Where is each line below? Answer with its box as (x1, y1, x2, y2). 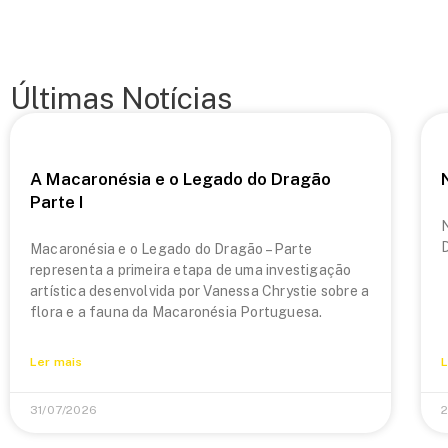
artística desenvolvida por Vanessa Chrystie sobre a (30, 283, 370, 299)
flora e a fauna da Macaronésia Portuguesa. (30, 304, 323, 320)
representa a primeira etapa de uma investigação (30, 262, 352, 278)
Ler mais (30, 355, 83, 369)
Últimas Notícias (10, 80, 232, 116)
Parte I (30, 192, 84, 212)
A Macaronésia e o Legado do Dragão (30, 169, 331, 189)
